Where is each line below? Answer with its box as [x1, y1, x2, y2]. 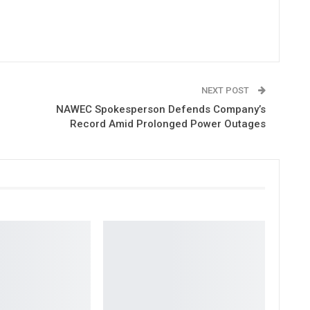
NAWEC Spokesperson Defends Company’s [55, 102, 266, 116]
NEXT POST [201, 84, 251, 95]
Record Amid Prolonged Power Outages [69, 117, 266, 130]
